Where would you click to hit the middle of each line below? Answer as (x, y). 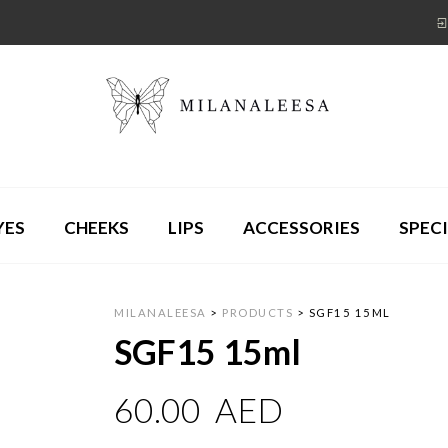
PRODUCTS (258, 313)
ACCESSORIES (301, 227)
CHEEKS (96, 227)
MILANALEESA (160, 313)
